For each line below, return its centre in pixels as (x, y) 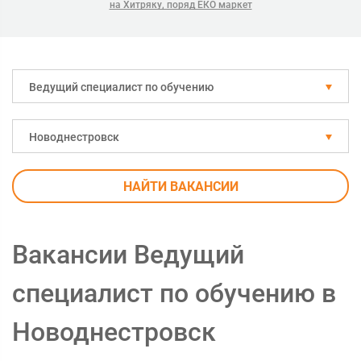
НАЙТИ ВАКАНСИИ (180, 187)
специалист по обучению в (174, 293)
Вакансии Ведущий (128, 255)
